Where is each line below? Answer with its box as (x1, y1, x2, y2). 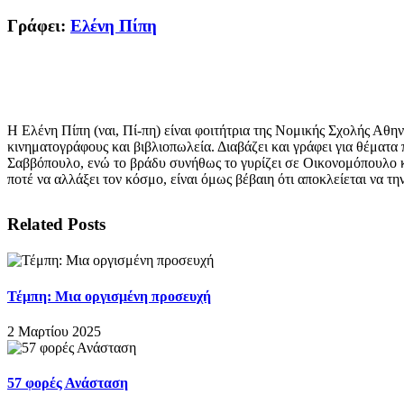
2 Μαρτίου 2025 (7, 323, 101, 339)
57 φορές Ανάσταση (7, 375, 128, 391)
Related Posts (7, 215, 106, 234)
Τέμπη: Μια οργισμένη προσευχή (7, 288, 211, 304)
